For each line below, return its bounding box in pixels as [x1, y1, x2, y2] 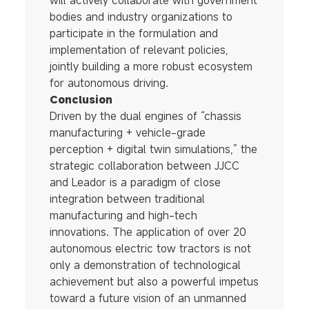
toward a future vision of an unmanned [49, 290, 246, 306]
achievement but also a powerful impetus [49, 274, 259, 290]
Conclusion [49, 92, 112, 108]
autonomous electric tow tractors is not [49, 241, 251, 257]
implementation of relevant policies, [49, 42, 228, 58]
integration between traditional [49, 191, 205, 207]
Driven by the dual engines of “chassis [49, 108, 241, 124]
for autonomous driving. [49, 75, 168, 91]
